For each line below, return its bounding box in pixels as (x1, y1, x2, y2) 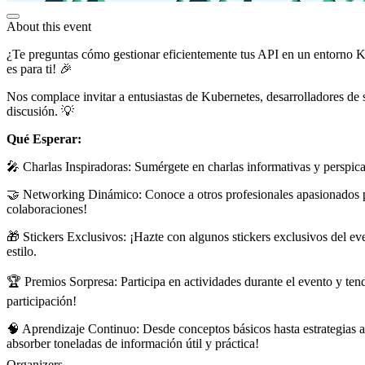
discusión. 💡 (7, 103, 74, 118)
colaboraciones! (7, 201, 87, 216)
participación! (7, 293, 77, 308)
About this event (7, 19, 91, 33)
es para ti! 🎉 (7, 61, 73, 76)
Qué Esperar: (7, 131, 81, 146)
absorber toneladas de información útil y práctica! (7, 336, 259, 350)
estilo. (7, 244, 37, 258)
